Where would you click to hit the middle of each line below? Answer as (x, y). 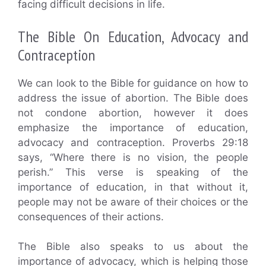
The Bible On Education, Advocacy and (133, 36)
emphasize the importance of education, (133, 127)
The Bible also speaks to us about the (133, 247)
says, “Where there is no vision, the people (133, 157)
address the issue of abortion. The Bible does (133, 98)
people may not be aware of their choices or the (133, 202)
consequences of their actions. (91, 216)
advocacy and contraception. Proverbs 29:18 (133, 142)
